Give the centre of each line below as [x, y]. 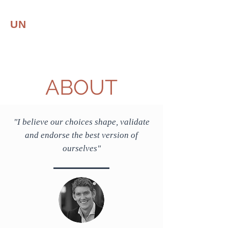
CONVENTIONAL [72, 24]
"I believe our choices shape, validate [81, 122]
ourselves [80, 148]
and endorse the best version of [81, 135]
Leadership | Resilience [47, 57]
